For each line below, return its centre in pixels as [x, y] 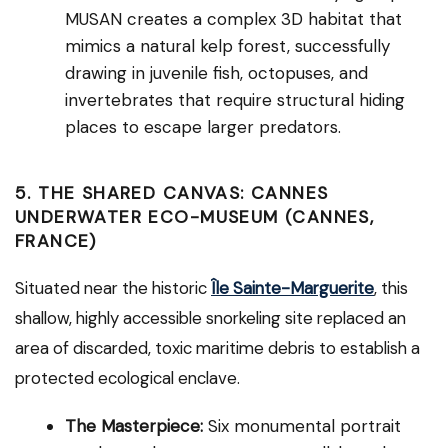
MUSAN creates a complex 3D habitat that [233, 18]
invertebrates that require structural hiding [235, 99]
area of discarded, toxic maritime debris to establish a [217, 347]
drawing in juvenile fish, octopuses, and [216, 72]
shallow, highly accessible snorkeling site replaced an [210, 317]
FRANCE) [56, 240]
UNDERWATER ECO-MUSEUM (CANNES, [195, 216]
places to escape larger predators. [203, 126]
